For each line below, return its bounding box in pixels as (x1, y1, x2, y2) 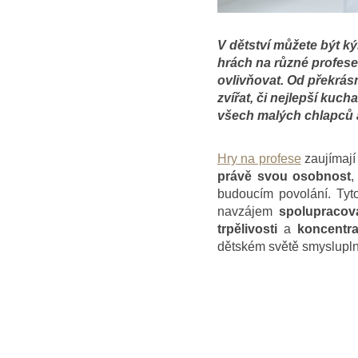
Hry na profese (217, 152, 301, 166)
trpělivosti (217, 222, 277, 237)
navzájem (217, 205, 279, 219)
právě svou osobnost (217, 169, 352, 184)
